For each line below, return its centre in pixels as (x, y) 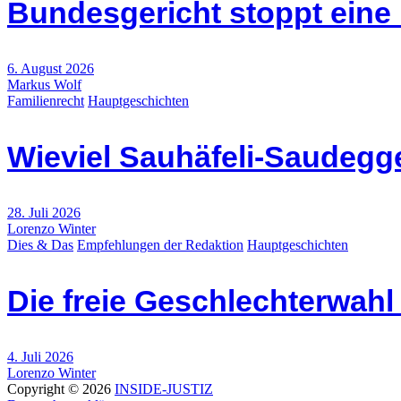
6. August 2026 (51, 69)
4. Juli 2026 (40, 357)
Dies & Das (40, 245)
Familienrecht (46, 101)
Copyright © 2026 (61, 389)
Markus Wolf (44, 85)
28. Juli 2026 (44, 213)
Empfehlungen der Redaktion (160, 245)
